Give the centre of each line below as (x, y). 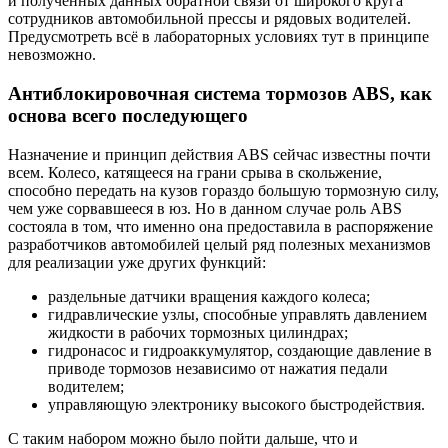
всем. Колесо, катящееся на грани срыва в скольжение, (195, 172)
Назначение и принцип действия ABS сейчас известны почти (219, 154)
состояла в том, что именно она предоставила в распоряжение (220, 226)
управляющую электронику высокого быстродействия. (236, 404)
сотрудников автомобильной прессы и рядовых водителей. (209, 19)
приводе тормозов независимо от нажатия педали (218, 368)
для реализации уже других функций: (137, 262)
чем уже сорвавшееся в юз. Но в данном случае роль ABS (205, 208)
